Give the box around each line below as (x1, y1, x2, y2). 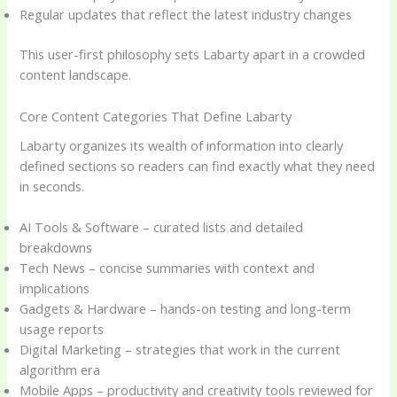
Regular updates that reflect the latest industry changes (19, 5, 353, 24)
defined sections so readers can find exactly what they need (19, 156, 376, 175)
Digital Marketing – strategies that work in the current (19, 340, 341, 359)
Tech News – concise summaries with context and (19, 259, 315, 277)
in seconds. (19, 176, 85, 195)
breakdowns (19, 238, 93, 257)
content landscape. (19, 66, 132, 84)
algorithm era (19, 361, 101, 379)
